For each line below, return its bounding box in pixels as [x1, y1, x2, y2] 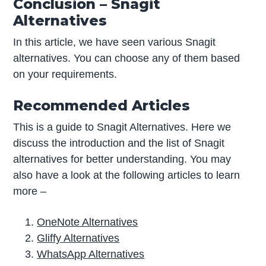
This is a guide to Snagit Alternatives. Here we [13, 121, 232, 133]
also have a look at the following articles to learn [13, 169, 240, 181]
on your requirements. [13, 68, 118, 80]
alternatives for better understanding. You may [13, 153, 232, 165]
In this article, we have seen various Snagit [13, 36, 216, 48]
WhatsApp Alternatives [37, 248, 145, 260]
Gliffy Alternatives [37, 232, 120, 244]
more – [13, 185, 47, 197]
